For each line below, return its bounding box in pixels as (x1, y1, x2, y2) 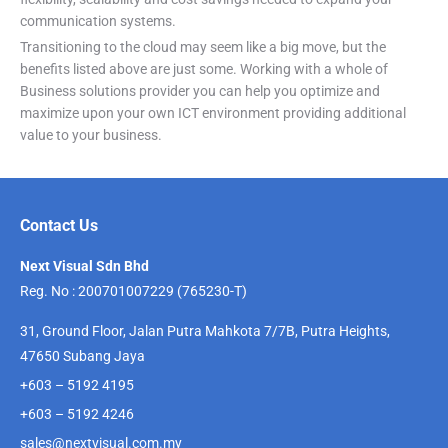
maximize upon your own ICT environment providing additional (20, 105, 406, 121)
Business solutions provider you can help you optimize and (20, 83, 380, 99)
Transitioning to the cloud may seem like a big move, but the (20, 39, 386, 55)
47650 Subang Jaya (20, 348, 145, 364)
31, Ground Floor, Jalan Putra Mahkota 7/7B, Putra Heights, (20, 323, 390, 339)
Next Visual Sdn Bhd (20, 258, 149, 274)
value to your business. (20, 127, 162, 143)
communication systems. (20, 13, 176, 29)
